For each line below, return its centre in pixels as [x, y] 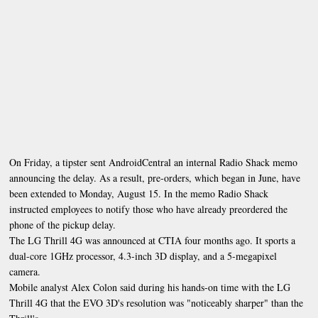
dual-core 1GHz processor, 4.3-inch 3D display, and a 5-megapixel [143, 256]
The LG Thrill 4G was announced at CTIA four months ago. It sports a [153, 240]
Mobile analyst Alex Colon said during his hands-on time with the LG [150, 287]
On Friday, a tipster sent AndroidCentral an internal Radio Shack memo [154, 162]
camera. [25, 271]
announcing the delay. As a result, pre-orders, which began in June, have [155, 177]
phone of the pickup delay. [63, 224]
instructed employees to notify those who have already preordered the [149, 209]
